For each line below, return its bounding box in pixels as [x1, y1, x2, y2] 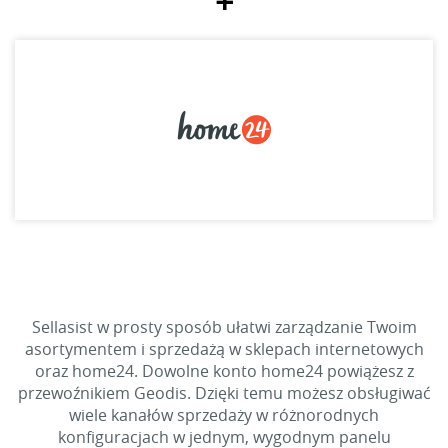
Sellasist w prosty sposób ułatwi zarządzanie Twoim [31, 316, 417, 338]
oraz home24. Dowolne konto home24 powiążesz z [34, 360, 414, 382]
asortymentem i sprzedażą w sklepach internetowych [24, 338, 424, 360]
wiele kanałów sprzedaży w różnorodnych [69, 404, 379, 426]
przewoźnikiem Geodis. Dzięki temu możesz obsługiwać [17, 382, 431, 404]
